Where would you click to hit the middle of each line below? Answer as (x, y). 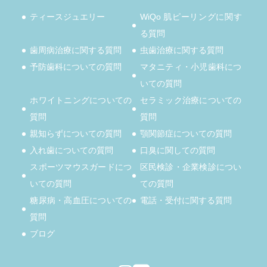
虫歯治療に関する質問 (181, 50)
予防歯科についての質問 (76, 67)
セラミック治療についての (191, 100)
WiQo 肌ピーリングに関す (191, 17)
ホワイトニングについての (81, 100)
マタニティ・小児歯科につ (191, 67)
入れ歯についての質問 (72, 150)
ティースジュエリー (68, 17)
